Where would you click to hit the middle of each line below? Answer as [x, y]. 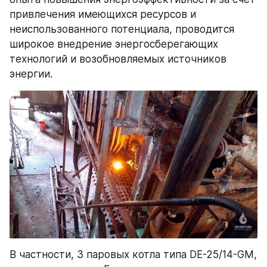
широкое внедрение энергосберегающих [114, 44]
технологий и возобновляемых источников [118, 59]
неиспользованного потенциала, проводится [122, 29]
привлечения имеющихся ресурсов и [103, 14]
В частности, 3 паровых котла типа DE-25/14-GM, [133, 255]
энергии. [31, 74]
